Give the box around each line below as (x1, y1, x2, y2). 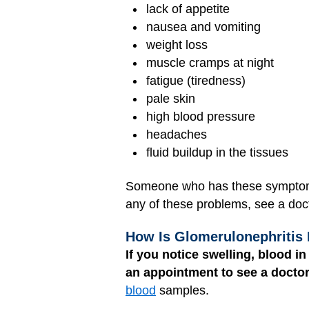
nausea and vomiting (146, 20, 261, 34)
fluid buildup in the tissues (146, 146, 288, 160)
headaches (146, 128, 207, 142)
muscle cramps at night (146, 56, 274, 70)
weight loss (146, 38, 208, 52)
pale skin (146, 92, 195, 106)
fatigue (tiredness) (146, 74, 246, 88)
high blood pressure (146, 110, 255, 124)
